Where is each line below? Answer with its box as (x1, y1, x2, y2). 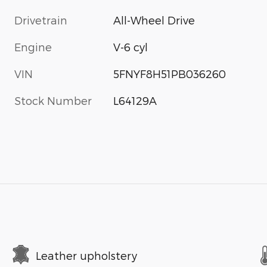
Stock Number (14, 94, 92, 107)
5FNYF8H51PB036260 (113, 67, 226, 80)
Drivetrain (14, 14, 67, 27)
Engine (14, 41, 52, 54)
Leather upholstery (36, 249, 137, 262)
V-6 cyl (113, 41, 148, 54)
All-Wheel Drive (113, 14, 195, 27)
